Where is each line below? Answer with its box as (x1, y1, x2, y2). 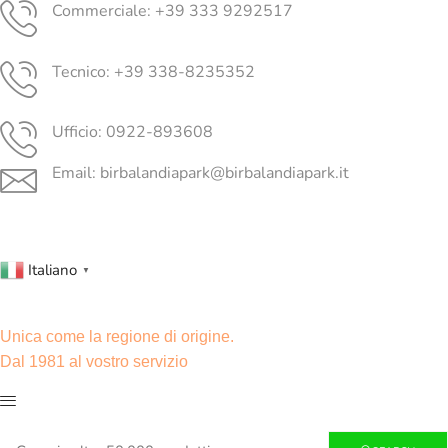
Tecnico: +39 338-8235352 (52, 60, 255, 83)
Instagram (40, 228, 113, 251)
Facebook (6, 228, 75, 251)
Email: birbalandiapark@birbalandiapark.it (52, 161, 349, 184)
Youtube (74, 228, 135, 251)
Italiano (28, 259, 77, 280)
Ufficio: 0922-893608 (52, 121, 213, 144)
